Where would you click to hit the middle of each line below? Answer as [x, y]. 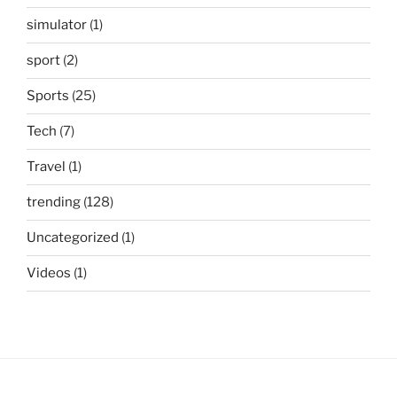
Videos [49, 273]
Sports [48, 96]
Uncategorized [73, 238]
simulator [57, 25]
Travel [46, 167]
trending [54, 202]
